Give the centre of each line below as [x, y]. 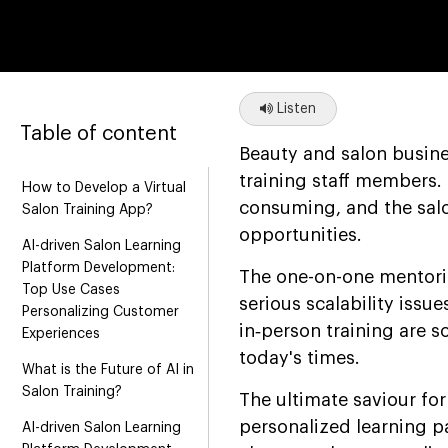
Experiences [61, 333]
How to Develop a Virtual [104, 187]
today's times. [299, 357]
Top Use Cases [71, 289]
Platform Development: [98, 267]
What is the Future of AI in [108, 369]
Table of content [98, 133]
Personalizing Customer [100, 311]
